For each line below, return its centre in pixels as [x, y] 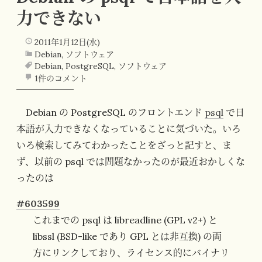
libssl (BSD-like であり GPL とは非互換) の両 [127, 237]
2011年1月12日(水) [67, 42]
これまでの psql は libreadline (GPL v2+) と [125, 220]
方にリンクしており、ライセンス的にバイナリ [131, 253]
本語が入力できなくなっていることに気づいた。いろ [129, 129]
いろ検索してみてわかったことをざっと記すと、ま [124, 145]
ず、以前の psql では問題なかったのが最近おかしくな [131, 162]
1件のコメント [61, 78]
